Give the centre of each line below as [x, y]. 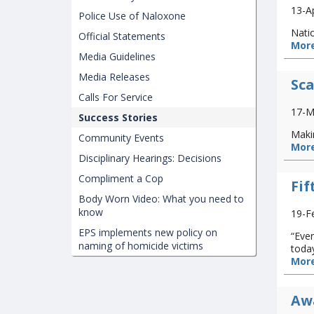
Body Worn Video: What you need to [161, 199]
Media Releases [114, 77]
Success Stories [118, 117]
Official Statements [122, 36]
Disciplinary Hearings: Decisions [150, 158]
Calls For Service [116, 97]
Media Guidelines [117, 56]
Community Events [121, 138]
